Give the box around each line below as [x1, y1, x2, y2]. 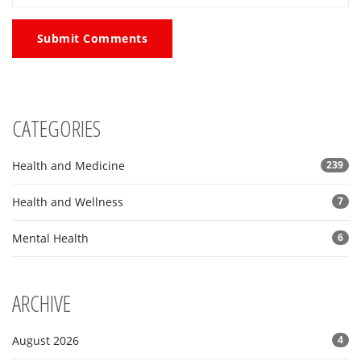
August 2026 [12, 333, 79, 349]
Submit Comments [37, 31, 148, 47]
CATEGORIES [12, 113, 101, 144]
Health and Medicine [12, 158, 125, 174]
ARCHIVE [12, 288, 71, 319]
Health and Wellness [12, 194, 123, 210]
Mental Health [12, 230, 89, 247]
